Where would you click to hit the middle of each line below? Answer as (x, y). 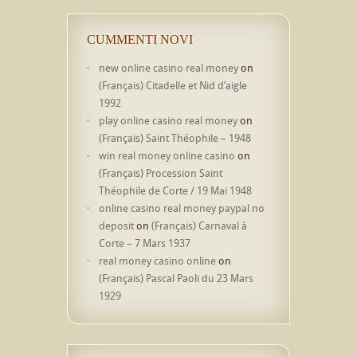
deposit (116, 226)
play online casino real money (168, 120)
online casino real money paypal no (182, 208)
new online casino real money (169, 68)
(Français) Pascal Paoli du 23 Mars (176, 278)
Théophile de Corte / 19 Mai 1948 (175, 190)
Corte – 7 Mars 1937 (145, 243)
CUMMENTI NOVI (140, 39)
